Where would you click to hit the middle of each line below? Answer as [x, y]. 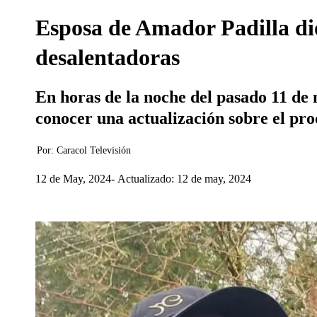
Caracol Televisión [94, 150]
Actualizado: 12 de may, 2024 [184, 178]
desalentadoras [108, 57]
